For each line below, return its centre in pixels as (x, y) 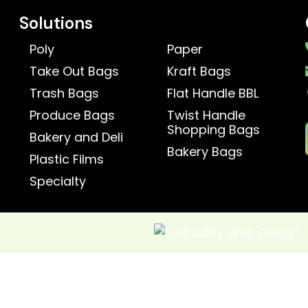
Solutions (56, 23)
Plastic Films (67, 159)
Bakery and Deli (77, 137)
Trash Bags (65, 93)
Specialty (58, 181)
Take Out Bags (75, 71)
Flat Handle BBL (212, 93)
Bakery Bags (205, 152)
